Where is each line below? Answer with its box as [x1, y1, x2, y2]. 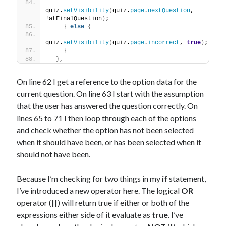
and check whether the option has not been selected [17, 125, 194, 135]
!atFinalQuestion [45, 15, 102, 22]
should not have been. [17, 149, 91, 159]
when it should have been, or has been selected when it [17, 137, 202, 147]
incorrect [148, 39, 180, 46]
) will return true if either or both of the [58, 198, 190, 207]
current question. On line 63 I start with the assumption [17, 89, 204, 98]
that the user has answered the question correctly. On [17, 101, 198, 110]
